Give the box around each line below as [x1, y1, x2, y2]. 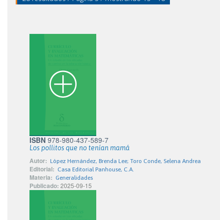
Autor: [29, 156, 47, 165]
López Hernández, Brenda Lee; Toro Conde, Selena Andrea [50, 158, 201, 165]
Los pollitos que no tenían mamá [29, 144, 130, 152]
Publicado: [29, 181, 59, 190]
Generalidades [55, 174, 93, 181]
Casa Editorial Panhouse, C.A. [57, 166, 134, 173]
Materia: [29, 173, 53, 182]
